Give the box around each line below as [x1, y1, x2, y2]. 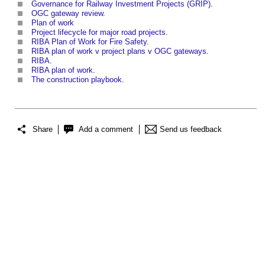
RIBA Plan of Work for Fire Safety [31, 37, 147, 47]
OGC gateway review [31, 9, 103, 18]
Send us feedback [160, 124, 222, 134]
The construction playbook [31, 75, 122, 85]
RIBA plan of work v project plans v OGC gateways [31, 47, 206, 56]
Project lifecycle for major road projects [31, 28, 166, 37]
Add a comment [79, 124, 133, 134]
